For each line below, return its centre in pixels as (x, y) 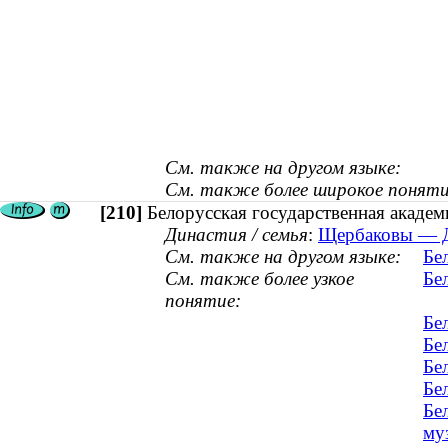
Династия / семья (236, 235)
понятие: (203, 301)
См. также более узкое (259, 279)
